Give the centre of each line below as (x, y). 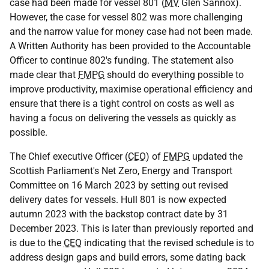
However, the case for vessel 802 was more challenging (126, 17)
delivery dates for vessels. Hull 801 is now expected (118, 200)
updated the (216, 156)
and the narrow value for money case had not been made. (131, 32)
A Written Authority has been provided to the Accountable (130, 46)
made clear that (44, 75)
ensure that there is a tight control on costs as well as (122, 104)
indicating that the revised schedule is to (168, 243)
